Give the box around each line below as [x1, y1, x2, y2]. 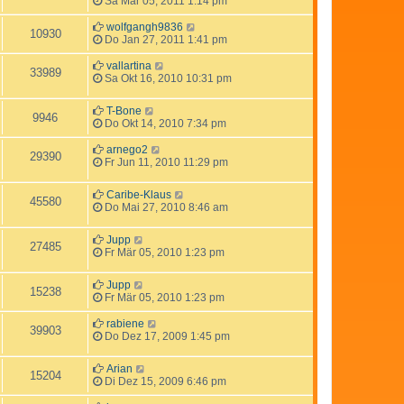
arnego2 [106, 142, 148, 156]
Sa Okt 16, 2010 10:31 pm [102, 71, 232, 85]
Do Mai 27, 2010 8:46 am [102, 200, 228, 214]
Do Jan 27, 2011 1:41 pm [102, 32, 227, 46]
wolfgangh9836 [106, 20, 183, 33]
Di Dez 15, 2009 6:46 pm [102, 374, 226, 388]
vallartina [106, 59, 151, 72]
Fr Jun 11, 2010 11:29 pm [102, 155, 228, 169]
